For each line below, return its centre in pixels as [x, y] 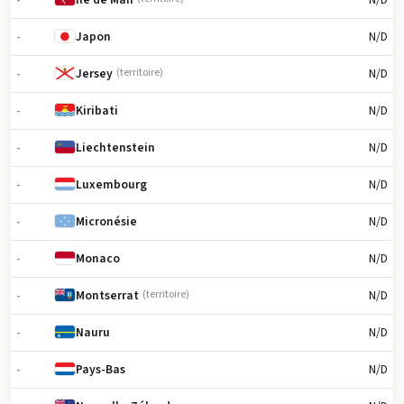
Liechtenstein [116, 148]
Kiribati [97, 111]
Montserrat [108, 296]
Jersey [95, 74]
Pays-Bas [101, 370]
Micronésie [107, 222]
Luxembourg [112, 185]
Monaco [98, 259]
